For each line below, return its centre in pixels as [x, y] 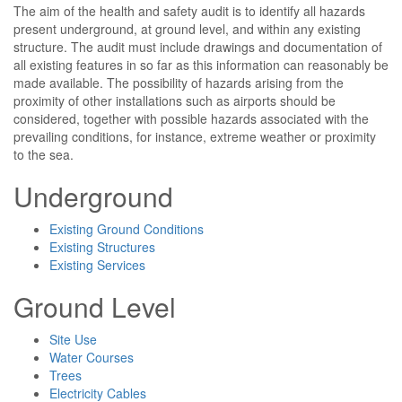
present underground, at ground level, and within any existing [187, 29]
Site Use [73, 339]
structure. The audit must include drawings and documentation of [198, 47]
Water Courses [92, 357]
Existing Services [97, 265]
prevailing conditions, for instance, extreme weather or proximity [195, 136]
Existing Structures [102, 247]
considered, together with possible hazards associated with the [191, 118]
